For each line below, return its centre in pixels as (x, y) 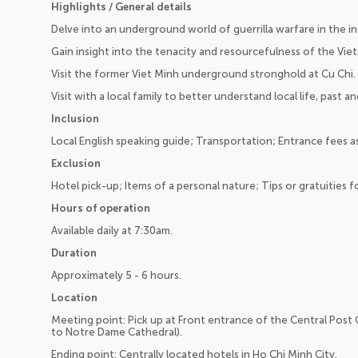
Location (74, 298)
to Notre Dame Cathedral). (117, 332)
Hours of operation (101, 209)
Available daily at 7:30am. (112, 231)
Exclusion (76, 164)
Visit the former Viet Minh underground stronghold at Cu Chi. (203, 74)
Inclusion (75, 119)
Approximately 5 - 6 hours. (116, 276)
